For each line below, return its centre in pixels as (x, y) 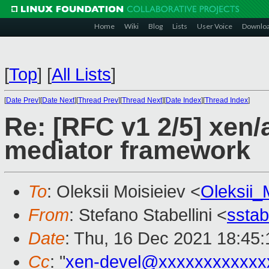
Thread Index (226, 100)
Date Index (183, 100)
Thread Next (142, 100)
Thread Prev (98, 100)
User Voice (215, 26)
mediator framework (127, 151)
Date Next (58, 100)
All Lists (81, 74)
